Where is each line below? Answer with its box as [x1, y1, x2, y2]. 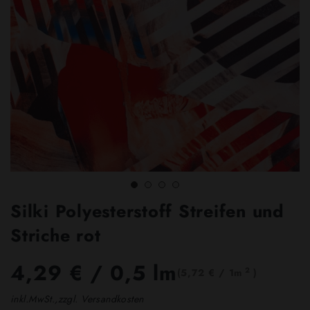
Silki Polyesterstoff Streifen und [10, 199, 284, 224]
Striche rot [10, 223, 101, 248]
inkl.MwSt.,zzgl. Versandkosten [10, 292, 144, 307]
